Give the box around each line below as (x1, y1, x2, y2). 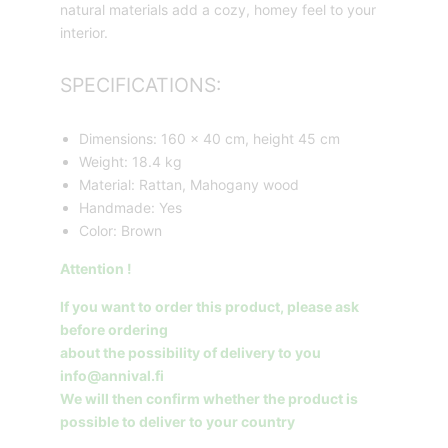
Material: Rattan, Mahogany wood (79, 175, 299, 193)
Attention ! (60, 259, 132, 277)
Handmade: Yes (79, 198, 182, 216)
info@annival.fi (60, 366, 164, 384)
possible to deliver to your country (60, 412, 295, 430)
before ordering (60, 320, 168, 338)
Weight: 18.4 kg (79, 152, 182, 170)
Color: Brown (79, 221, 162, 239)
